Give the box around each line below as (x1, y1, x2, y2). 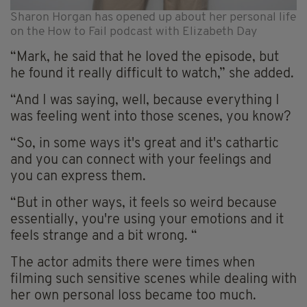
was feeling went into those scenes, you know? (10, 110, 291, 124)
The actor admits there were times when (10, 256, 255, 270)
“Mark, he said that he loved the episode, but (10, 50, 279, 64)
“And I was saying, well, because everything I (10, 93, 280, 108)
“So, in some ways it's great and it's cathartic (10, 136, 279, 151)
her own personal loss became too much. (10, 288, 256, 303)
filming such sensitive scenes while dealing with (10, 272, 297, 286)
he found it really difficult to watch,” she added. (10, 66, 294, 81)
